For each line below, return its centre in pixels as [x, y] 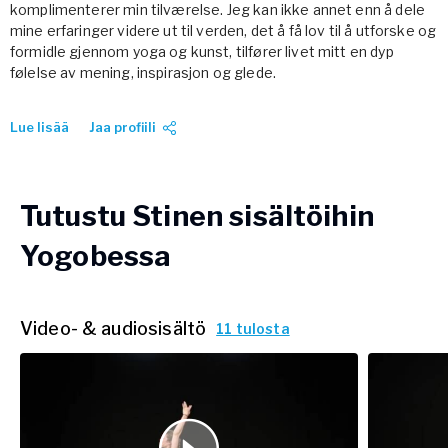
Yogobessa [96, 255]
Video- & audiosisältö [113, 328]
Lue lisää [39, 127]
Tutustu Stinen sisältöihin [197, 215]
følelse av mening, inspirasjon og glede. [143, 72]
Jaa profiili [122, 127]
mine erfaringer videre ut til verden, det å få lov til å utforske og [223, 30]
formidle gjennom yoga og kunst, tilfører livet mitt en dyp [202, 51]
